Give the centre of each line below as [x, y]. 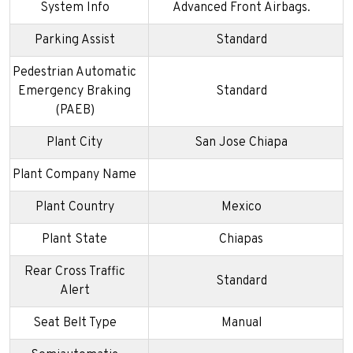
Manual [241, 323]
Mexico [241, 207]
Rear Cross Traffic [74, 271]
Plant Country [74, 207]
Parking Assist [74, 40]
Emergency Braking [74, 91]
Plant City [74, 142]
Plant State [74, 239]
